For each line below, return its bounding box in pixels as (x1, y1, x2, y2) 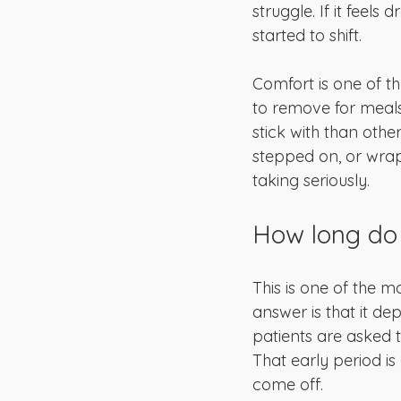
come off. (252, 374, 323, 395)
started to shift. (252, 25, 362, 46)
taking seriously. (252, 170, 370, 191)
